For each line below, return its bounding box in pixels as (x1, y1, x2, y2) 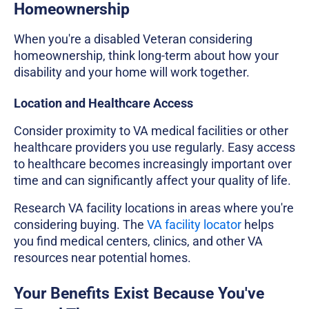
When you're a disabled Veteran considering (14, 31, 252, 46)
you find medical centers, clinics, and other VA (14, 233, 263, 248)
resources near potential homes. (14, 250, 191, 265)
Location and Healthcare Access (14, 95, 193, 110)
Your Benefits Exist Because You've (14, 283, 264, 303)
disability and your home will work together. (14, 64, 250, 79)
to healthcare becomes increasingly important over (14, 156, 292, 171)
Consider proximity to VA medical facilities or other (14, 123, 288, 138)
